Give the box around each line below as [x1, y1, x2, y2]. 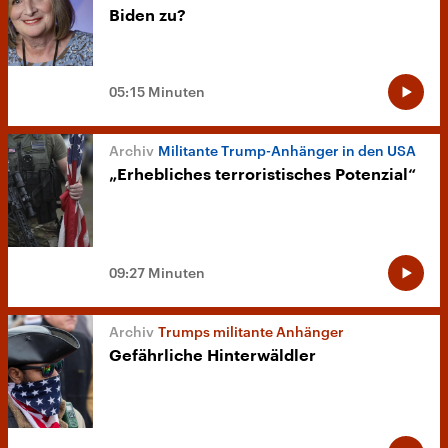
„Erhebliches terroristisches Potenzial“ [109, 167, 416, 184]
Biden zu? [109, 8, 186, 24]
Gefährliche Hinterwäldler [109, 348, 316, 365]
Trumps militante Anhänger [158, 323, 344, 341]
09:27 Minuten [109, 264, 205, 282]
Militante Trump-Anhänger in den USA [158, 142, 416, 160]
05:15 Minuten [109, 83, 205, 101]
